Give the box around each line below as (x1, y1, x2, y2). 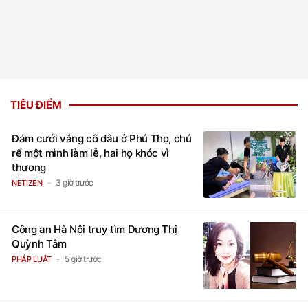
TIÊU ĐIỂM (10, 98, 62, 112)
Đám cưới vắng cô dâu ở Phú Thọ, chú (12, 132, 192, 146)
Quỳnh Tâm (12, 237, 67, 251)
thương (12, 161, 46, 175)
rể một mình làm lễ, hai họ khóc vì (12, 146, 170, 160)
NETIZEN (12, 178, 43, 188)
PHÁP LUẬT (12, 254, 52, 265)
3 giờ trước (56, 177, 93, 188)
